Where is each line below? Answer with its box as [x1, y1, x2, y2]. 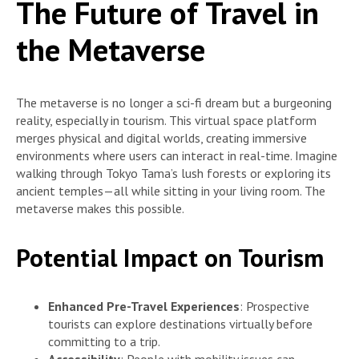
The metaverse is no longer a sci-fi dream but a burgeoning [16, 95, 332, 111]
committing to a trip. [48, 333, 160, 349]
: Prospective [240, 297, 309, 314]
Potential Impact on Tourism [16, 240, 324, 274]
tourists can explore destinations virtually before [48, 315, 313, 332]
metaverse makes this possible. [16, 200, 184, 217]
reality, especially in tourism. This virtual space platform [16, 112, 317, 129]
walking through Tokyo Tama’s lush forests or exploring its [16, 165, 331, 182]
